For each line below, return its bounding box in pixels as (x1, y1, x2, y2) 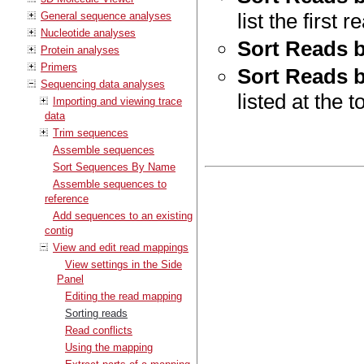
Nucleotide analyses (41, 26, 136, 39)
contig (45, 223, 73, 236)
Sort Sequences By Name (53, 160, 175, 173)
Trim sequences (53, 126, 128, 139)
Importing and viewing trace (53, 94, 182, 107)
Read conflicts (65, 323, 132, 336)
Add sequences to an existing (53, 209, 193, 222)
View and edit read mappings (53, 240, 188, 253)
